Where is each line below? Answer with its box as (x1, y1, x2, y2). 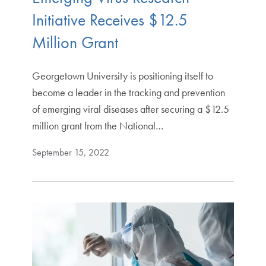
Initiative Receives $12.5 (31, 9, 188, 30)
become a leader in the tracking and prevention (31, 85, 225, 99)
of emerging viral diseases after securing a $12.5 (31, 102, 229, 116)
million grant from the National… (31, 118, 163, 132)
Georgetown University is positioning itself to (31, 68, 213, 83)
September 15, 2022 (31, 145, 109, 159)
